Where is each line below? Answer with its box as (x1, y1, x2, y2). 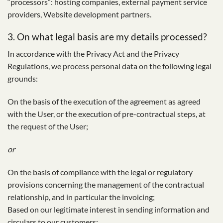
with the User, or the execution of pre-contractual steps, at (7, 109, 206, 119)
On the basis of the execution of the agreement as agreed (7, 97, 201, 107)
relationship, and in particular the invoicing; (7, 192, 155, 202)
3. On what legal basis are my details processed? (7, 30, 207, 42)
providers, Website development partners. (7, 9, 151, 19)
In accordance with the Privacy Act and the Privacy (7, 49, 179, 59)
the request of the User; (7, 121, 88, 131)
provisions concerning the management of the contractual (7, 179, 204, 189)
